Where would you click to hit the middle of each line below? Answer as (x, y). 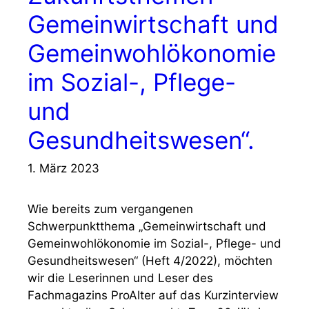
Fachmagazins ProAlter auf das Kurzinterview (153, 296)
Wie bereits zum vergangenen (110, 209)
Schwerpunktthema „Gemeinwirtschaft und (147, 227)
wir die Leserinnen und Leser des (120, 278)
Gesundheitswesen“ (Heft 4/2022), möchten (150, 261)
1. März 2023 (63, 169)
